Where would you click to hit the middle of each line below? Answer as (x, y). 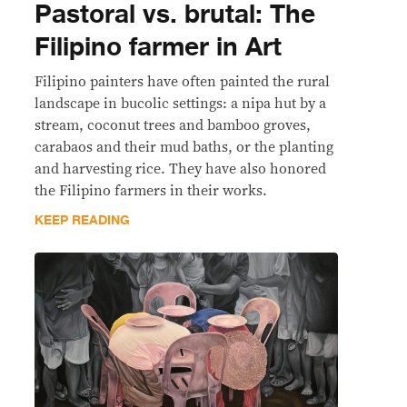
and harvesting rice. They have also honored (180, 169)
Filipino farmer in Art (158, 47)
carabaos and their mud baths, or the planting (184, 147)
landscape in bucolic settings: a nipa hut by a (180, 104)
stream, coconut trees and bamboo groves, (173, 125)
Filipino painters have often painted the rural (182, 82)
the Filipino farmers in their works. (151, 191)
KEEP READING (82, 220)
